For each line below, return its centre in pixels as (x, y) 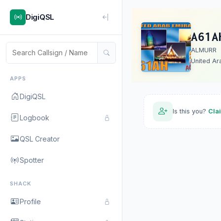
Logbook (35, 117)
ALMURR (204, 50)
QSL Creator (40, 139)
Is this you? (190, 111)
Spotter (32, 160)
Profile (30, 201)
